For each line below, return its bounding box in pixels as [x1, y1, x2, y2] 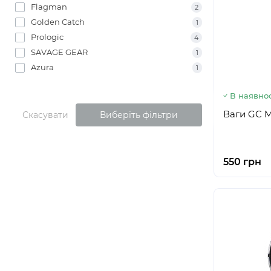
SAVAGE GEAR [31, 47, 88, 57]
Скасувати [22, 109, 68, 120]
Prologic [31, 32, 64, 42]
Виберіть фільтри [99, 109, 178, 120]
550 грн [223, 156, 261, 168]
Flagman [31, 2, 67, 11]
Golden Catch [31, 17, 85, 27]
